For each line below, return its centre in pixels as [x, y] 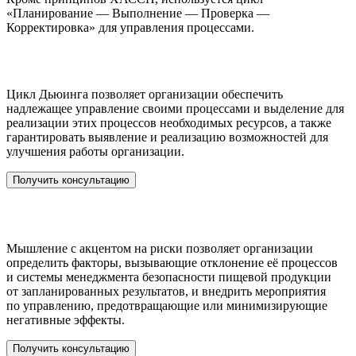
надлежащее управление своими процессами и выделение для [175, 109]
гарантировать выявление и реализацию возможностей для [167, 137]
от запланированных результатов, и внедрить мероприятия [166, 292]
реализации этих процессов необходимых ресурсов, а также [169, 123]
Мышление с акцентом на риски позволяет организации [160, 249]
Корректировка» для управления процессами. [130, 27]
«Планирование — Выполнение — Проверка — [138, 13]
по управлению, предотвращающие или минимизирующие [167, 306]
